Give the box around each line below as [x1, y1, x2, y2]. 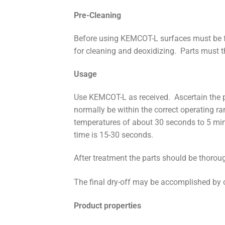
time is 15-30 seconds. [74, 130, 153, 140]
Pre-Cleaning [74, 11, 121, 21]
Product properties [74, 200, 141, 210]
